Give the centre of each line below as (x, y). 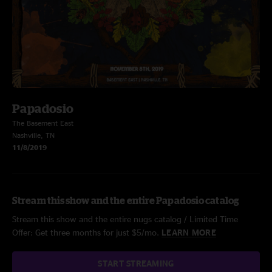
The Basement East (43, 123)
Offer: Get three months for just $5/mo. (87, 232)
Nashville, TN (33, 135)
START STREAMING (136, 263)
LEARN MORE (189, 232)
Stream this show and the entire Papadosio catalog (126, 200)
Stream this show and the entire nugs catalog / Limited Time (125, 219)
